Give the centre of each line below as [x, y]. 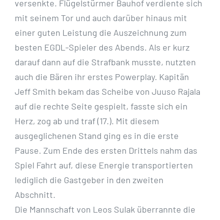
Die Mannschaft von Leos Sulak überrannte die [105, 209]
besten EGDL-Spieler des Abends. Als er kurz [102, 47]
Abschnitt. [35, 195]
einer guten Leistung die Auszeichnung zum [101, 33]
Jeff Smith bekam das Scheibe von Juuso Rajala [108, 92]
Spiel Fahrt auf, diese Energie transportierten [104, 165]
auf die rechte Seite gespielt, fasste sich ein [101, 106]
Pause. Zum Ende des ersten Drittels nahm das [106, 151]
